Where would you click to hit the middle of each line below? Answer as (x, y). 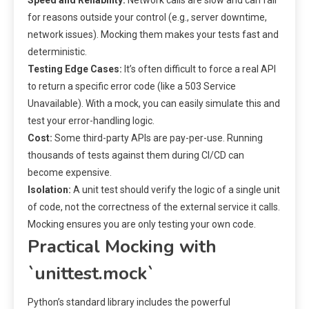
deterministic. (57, 52)
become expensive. (70, 173)
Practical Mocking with (122, 247)
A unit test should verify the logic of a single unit (176, 190)
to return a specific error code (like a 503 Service (132, 87)
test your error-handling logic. (91, 121)
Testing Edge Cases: (75, 69)
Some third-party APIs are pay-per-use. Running (158, 138)
